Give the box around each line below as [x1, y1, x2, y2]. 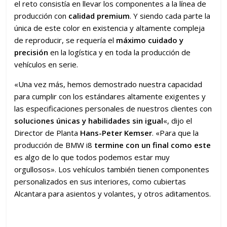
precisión [14, 47, 49, 58]
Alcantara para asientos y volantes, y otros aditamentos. [14, 188, 211, 199]
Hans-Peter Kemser [80, 128, 153, 138]
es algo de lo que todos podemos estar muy [14, 152, 170, 163]
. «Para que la [152, 128, 199, 138]
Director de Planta [14, 128, 81, 138]
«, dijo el [163, 116, 193, 126]
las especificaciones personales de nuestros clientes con [14, 103, 212, 114]
